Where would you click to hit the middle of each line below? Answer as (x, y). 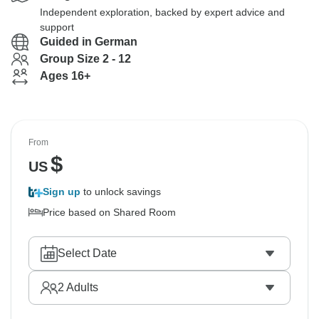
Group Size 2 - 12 (85, 59)
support (57, 27)
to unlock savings (121, 192)
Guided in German (89, 42)
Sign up (62, 192)
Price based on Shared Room (109, 212)
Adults (81, 287)
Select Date (87, 253)
